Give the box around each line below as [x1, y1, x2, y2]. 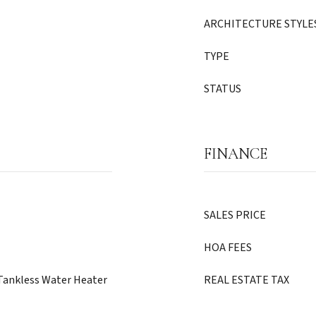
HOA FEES [204, 240, 252, 255]
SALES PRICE [204, 207, 266, 223]
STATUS [204, 81, 241, 97]
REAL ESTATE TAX [204, 272, 289, 288]
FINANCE [204, 145, 267, 163]
